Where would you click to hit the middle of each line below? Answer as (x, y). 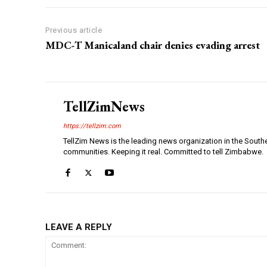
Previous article (74, 30)
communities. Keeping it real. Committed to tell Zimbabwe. (163, 152)
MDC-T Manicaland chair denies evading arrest (153, 45)
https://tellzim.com (92, 126)
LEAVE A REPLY (79, 227)
